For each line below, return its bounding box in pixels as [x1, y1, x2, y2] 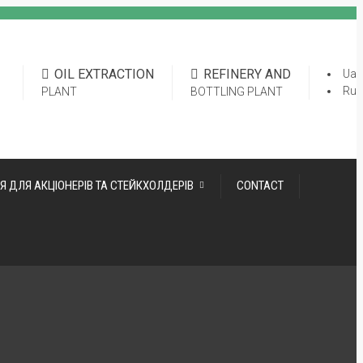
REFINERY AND [203, 66, 291, 82]
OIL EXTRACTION [54, 66, 154, 82]
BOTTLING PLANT [190, 84, 283, 98]
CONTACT [237, 178, 284, 193]
